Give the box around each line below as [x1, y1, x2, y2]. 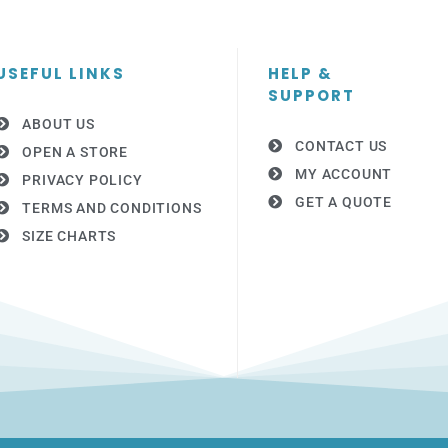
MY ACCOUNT [295, 166, 393, 183]
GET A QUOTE [295, 194, 392, 211]
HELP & [267, 62, 333, 84]
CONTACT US [295, 138, 388, 155]
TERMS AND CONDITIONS [22, 200, 202, 217]
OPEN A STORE [22, 144, 128, 161]
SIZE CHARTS [22, 228, 117, 245]
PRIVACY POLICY [22, 172, 143, 189]
